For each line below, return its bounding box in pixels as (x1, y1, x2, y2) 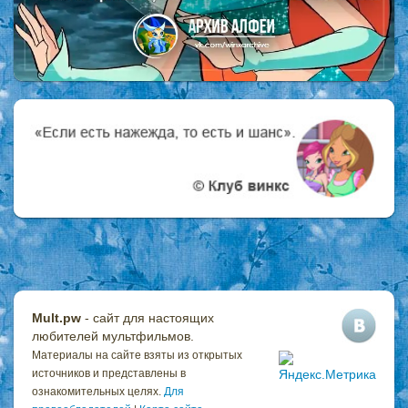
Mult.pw (32, 310, 81, 325)
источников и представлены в (32, 366, 186, 380)
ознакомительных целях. (32, 384, 164, 398)
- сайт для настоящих (81, 310, 214, 325)
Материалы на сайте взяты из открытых (32, 348, 242, 362)
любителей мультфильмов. (32, 328, 194, 343)
